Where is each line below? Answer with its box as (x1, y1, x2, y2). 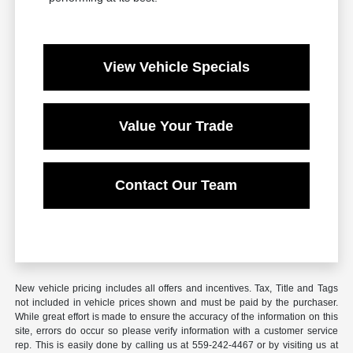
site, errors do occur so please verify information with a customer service (15, 325, 338, 337)
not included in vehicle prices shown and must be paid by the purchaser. (15, 297, 338, 309)
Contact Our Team (115, 177, 238, 194)
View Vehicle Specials (102, 59, 250, 76)
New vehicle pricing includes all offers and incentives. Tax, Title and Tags (15, 283, 338, 295)
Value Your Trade (119, 118, 234, 135)
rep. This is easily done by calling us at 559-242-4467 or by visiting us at (15, 340, 338, 351)
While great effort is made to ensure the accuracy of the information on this (15, 311, 338, 323)
